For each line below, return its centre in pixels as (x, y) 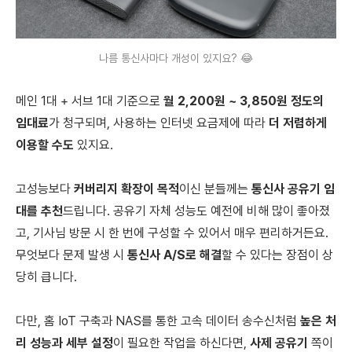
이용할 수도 (45, 145)
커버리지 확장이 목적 (126, 189)
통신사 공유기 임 (293, 189)
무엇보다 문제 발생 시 (71, 255)
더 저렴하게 (296, 123)
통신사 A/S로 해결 (174, 255)
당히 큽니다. (46, 277)
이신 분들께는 (215, 189)
